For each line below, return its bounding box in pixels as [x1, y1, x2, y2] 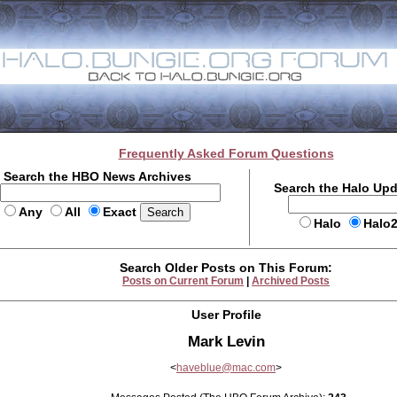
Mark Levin [187, 332, 265, 350]
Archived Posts [252, 275, 330, 287]
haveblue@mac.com [176, 362, 276, 374]
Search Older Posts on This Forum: [120, 261, 332, 275]
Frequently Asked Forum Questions [118, 146, 334, 160]
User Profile [191, 307, 261, 322]
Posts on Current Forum [122, 275, 244, 287]
